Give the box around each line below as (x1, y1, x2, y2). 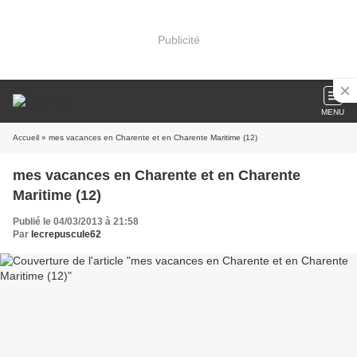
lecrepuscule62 (31, 229, 101, 240)
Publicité (157, 33, 200, 46)
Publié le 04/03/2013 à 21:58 (13, 216, 139, 227)
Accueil (13, 133, 39, 142)
